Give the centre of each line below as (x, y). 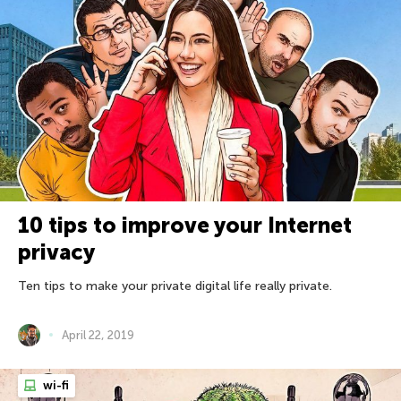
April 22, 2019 (98, 335)
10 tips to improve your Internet (185, 225)
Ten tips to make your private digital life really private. (175, 286)
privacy (56, 252)
